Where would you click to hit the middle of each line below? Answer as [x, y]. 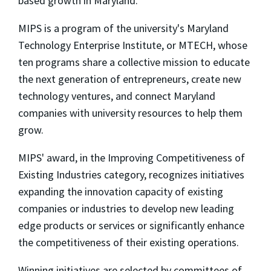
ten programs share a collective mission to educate [134, 62]
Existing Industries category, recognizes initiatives [131, 175]
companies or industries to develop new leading [126, 209]
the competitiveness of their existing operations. [129, 243]
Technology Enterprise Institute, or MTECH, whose [133, 45]
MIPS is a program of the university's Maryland [123, 28]
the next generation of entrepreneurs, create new [130, 79]
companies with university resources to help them [130, 113]
